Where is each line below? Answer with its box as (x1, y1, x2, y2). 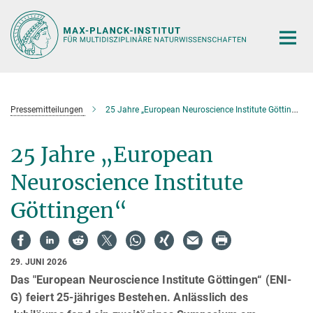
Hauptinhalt (3, 6, 61, 20)
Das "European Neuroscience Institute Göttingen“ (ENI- (10, 273, 292, 287)
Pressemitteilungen (10, 104, 83, 115)
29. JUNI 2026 (10, 256, 68, 267)
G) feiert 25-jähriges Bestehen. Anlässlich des (10, 291, 249, 305)
